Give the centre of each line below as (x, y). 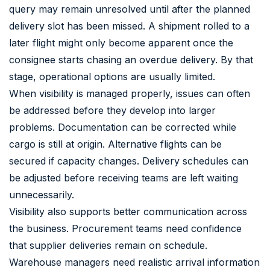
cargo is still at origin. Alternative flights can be (115, 144)
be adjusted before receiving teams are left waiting (124, 177)
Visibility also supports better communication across (128, 211)
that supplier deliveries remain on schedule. (108, 245)
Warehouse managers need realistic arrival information (134, 262)
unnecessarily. (42, 194)
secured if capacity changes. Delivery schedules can (129, 161)
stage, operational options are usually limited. (112, 76)
